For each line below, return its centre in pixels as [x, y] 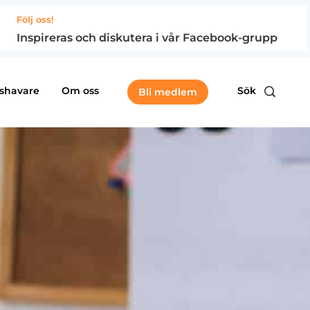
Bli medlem [168, 92]
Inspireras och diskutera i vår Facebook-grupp [147, 38]
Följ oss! [35, 19]
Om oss [80, 91]
